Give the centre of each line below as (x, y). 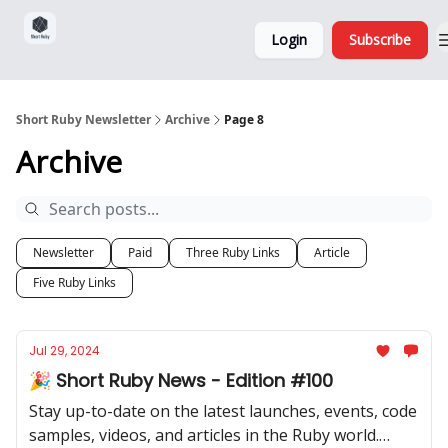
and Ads (109, 55)
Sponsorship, (109, 23)
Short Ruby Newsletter (83, 119)
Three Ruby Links (233, 252)
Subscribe (380, 39)
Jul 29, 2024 (64, 350)
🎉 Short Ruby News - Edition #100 (181, 380)
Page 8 (244, 119)
